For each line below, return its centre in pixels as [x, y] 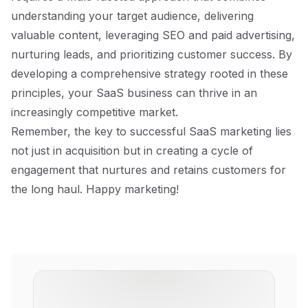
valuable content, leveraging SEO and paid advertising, [153, 35]
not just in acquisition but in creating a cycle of [132, 151]
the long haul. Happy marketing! [95, 189]
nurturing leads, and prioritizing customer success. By [152, 54]
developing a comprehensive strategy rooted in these [150, 74]
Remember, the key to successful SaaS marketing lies [151, 131]
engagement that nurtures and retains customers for [148, 170]
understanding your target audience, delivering [132, 16]
